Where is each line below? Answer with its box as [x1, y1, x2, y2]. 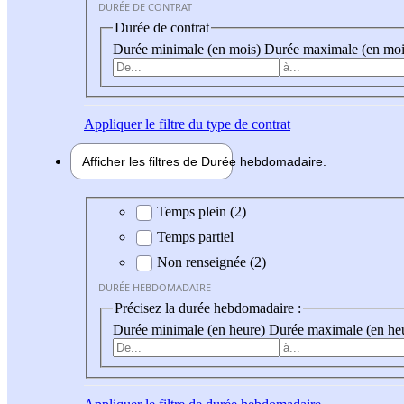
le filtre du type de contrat [142, 115, 290, 132]
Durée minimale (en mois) [113, 41, 264, 57]
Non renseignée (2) [157, 254, 266, 271]
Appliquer [84, 115, 142, 132]
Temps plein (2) [157, 204, 246, 220]
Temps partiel [157, 229, 234, 245]
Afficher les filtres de [82, 153, 201, 169]
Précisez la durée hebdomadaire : [115, 300, 301, 317]
